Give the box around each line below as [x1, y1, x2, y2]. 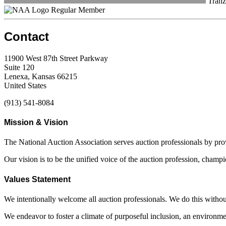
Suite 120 [4, 63, 34, 72]
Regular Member [51, 6, 105, 15]
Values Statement [4, 175, 71, 184]
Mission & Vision [4, 118, 68, 127]
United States [4, 81, 46, 90]
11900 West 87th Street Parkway [4, 53, 108, 63]
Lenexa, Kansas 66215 [4, 72, 77, 81]
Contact [4, 30, 49, 44]
